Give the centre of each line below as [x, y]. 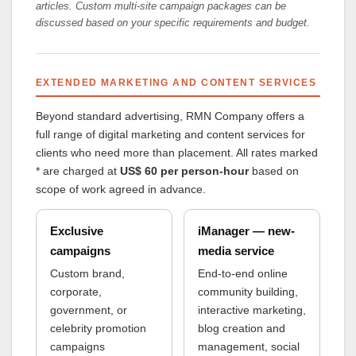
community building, [248, 291]
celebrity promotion [98, 328]
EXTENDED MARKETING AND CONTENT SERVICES [176, 82]
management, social [248, 346]
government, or [88, 310]
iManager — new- [246, 230]
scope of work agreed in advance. [121, 189]
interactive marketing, [252, 310]
